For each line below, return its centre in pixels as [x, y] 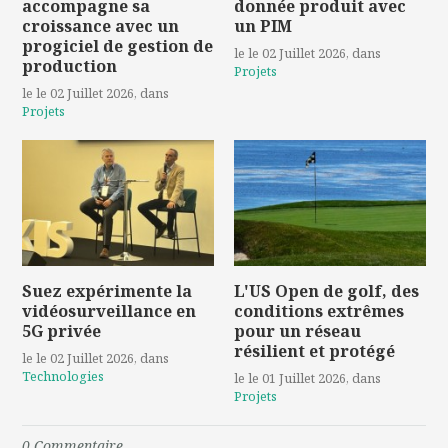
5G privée [62, 330]
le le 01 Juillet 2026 [290, 377]
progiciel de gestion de [118, 45]
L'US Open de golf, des [326, 290]
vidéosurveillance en [109, 310]
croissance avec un [101, 25]
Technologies [63, 375]
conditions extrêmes [319, 310]
